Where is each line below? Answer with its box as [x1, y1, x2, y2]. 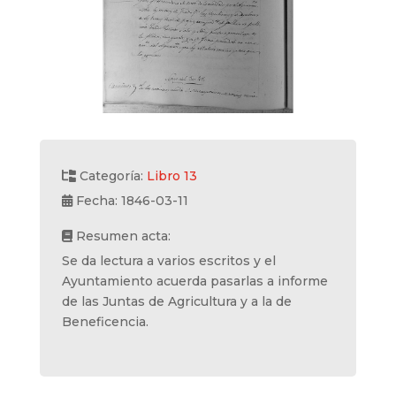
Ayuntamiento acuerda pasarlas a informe [61, 272, 328, 289]
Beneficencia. [61, 313, 148, 330]
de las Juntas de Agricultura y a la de [61, 293, 292, 309]
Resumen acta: [72, 227, 171, 244]
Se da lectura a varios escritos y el [61, 252, 276, 269]
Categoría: [75, 167, 147, 184]
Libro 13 [146, 167, 197, 184]
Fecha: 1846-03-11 [72, 192, 188, 209]
